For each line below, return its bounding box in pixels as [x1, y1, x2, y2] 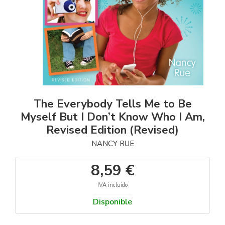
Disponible [93, 196, 132, 208]
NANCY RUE [91, 139, 134, 149]
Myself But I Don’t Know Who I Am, [20, 109, 205, 125]
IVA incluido [97, 181, 128, 189]
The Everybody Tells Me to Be [33, 96, 192, 112]
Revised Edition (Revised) [46, 123, 179, 138]
